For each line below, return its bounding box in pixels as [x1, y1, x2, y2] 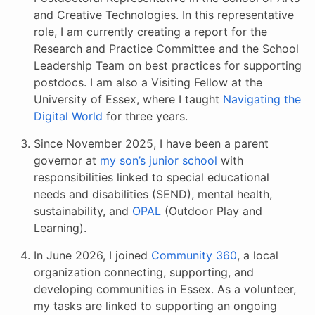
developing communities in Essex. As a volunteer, [34, 282, 296, 296]
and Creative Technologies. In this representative [34, 8, 294, 22]
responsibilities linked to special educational [34, 170, 269, 184]
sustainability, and [34, 204, 132, 218]
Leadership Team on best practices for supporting [34, 58, 302, 72]
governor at [34, 153, 100, 167]
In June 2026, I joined [34, 248, 151, 262]
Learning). [34, 221, 86, 235]
